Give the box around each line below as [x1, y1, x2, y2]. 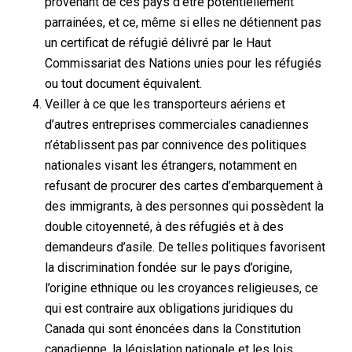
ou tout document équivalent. [44, 75, 202, 91]
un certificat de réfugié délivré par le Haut [44, 35, 271, 50]
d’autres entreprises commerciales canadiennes [44, 116, 309, 132]
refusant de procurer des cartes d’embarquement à [44, 178, 323, 193]
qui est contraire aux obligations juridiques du [44, 300, 293, 316]
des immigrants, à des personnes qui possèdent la [44, 198, 324, 214]
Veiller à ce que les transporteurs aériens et [44, 96, 285, 112]
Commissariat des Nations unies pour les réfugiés [44, 55, 321, 71]
